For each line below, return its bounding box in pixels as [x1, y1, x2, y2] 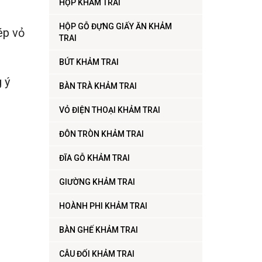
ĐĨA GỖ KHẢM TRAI [58, 153, 130, 163]
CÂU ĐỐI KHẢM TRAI [58, 249, 135, 259]
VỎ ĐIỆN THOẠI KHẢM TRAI [58, 105, 160, 115]
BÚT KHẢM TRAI [58, 57, 119, 67]
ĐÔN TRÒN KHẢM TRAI [58, 129, 144, 139]
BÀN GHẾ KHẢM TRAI [58, 225, 138, 235]
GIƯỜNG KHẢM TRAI [58, 177, 135, 187]
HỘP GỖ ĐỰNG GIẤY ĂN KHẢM [58, 22, 172, 32]
